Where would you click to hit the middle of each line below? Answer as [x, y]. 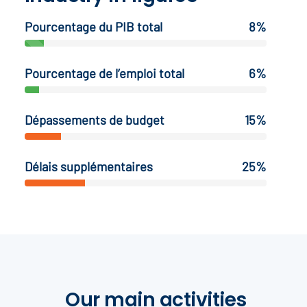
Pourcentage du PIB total [93, 26]
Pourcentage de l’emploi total [104, 73]
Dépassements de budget [94, 119]
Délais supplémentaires [88, 166]
